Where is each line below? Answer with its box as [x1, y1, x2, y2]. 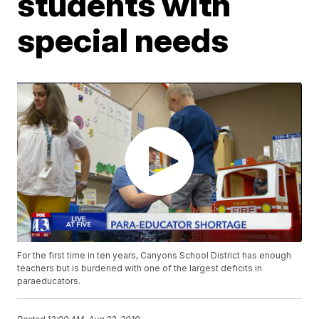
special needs [17, 19, 229, 60]
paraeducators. [17, 276, 81, 287]
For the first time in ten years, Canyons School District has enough [17, 250, 292, 261]
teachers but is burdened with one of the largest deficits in [17, 263, 263, 274]
